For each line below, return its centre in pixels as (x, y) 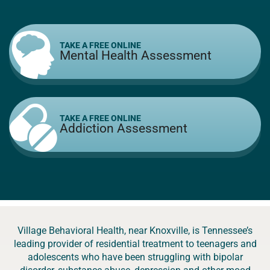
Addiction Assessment (124, 128)
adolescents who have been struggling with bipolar (135, 257)
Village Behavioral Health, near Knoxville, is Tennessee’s (135, 230)
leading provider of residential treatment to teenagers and (135, 243)
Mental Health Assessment (136, 55)
